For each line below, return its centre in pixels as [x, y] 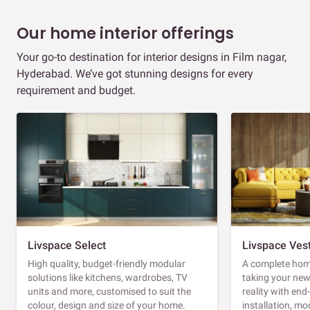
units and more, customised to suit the [109, 291]
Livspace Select [67, 245]
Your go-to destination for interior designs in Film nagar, [152, 57]
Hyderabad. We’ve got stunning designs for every [135, 73]
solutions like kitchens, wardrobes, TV [108, 277]
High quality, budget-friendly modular [107, 263]
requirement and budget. [76, 90]
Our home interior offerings [125, 33]
